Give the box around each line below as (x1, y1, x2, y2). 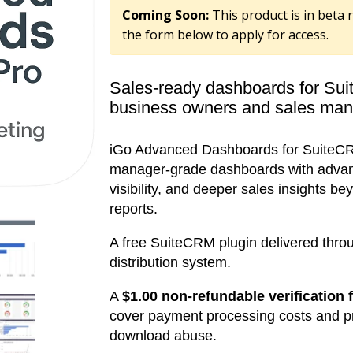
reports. (110, 200, 158, 217)
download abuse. (110, 327, 217, 344)
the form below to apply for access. (122, 26, 329, 44)
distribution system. (110, 254, 232, 270)
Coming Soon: (122, 6, 213, 24)
